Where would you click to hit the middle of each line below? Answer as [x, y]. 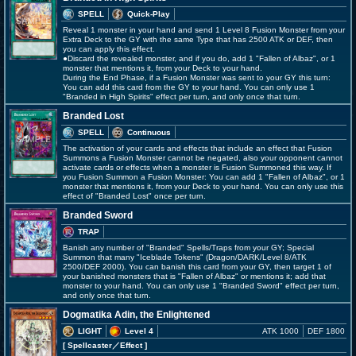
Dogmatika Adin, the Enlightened [136, 315]
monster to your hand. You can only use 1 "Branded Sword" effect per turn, [201, 286]
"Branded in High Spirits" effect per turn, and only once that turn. [182, 97]
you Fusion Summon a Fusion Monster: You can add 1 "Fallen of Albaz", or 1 [204, 177]
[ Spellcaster [87, 345]
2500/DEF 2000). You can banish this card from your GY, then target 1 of [197, 267]
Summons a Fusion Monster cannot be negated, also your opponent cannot [203, 158]
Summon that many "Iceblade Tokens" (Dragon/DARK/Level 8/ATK [185, 257]
